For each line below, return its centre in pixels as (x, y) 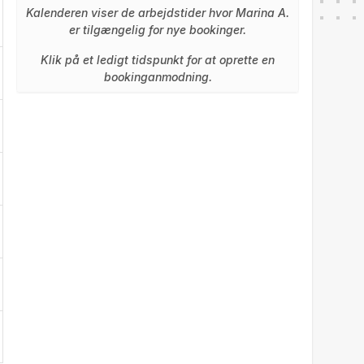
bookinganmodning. (158, 76)
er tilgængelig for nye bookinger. (158, 29)
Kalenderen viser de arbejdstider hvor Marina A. (158, 12)
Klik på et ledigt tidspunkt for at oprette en (158, 59)
